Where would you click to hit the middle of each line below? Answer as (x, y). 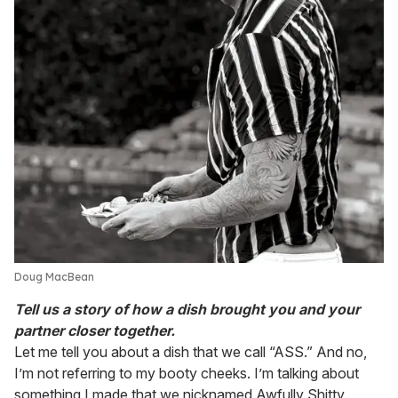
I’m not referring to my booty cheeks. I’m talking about (187, 374)
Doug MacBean (54, 277)
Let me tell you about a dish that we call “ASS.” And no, (191, 352)
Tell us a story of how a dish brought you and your (187, 310)
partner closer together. (95, 331)
